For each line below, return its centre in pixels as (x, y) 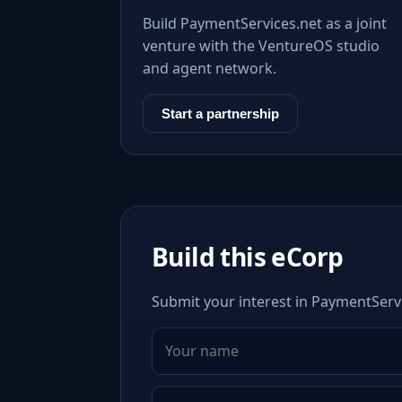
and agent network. (210, 68)
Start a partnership (220, 114)
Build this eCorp (248, 257)
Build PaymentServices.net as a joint (265, 23)
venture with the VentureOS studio (261, 46)
